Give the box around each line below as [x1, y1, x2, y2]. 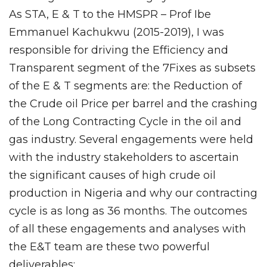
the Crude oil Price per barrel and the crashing [9, 97, 257, 110]
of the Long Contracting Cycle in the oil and [9, 114, 241, 128]
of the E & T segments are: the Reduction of [9, 79, 242, 92]
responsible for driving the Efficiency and [9, 43, 228, 57]
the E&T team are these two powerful [9, 240, 210, 253]
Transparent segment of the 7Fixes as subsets [9, 61, 256, 74]
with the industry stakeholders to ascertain [9, 150, 239, 164]
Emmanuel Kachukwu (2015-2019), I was [9, 25, 224, 39]
